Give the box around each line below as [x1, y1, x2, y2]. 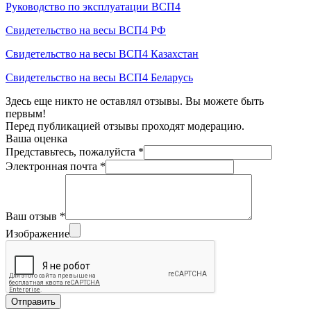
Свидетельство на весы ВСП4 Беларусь [6, 71, 193, 83]
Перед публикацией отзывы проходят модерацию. [6, 119, 244, 132]
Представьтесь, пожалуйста [6, 145, 138, 158]
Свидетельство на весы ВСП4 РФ [6, 24, 166, 36]
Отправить [11, 296, 56, 307]
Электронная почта [6, 160, 100, 172]
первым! [6, 107, 46, 119]
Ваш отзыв [6, 210, 60, 222]
